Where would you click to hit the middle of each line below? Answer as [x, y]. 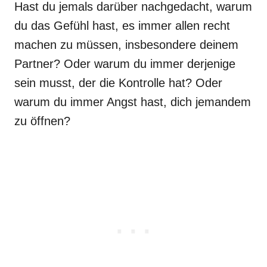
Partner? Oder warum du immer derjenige [125, 63]
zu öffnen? [42, 121]
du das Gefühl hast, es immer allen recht [122, 25]
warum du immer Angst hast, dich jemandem [133, 102]
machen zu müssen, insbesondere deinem [126, 44]
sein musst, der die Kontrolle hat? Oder [118, 83]
